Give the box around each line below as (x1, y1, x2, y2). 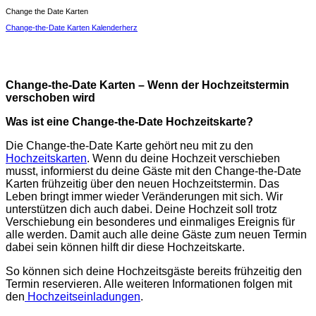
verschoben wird (6, 92, 95, 104)
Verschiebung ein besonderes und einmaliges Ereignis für (6, 216, 295, 229)
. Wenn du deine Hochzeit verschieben (87, 152, 280, 165)
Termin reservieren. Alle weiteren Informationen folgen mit (6, 278, 292, 291)
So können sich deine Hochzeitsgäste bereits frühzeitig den (6, 265, 302, 278)
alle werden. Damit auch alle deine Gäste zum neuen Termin (6, 229, 307, 241)
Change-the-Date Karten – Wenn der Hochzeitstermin (6, 79, 289, 92)
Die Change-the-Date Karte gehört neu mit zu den (6, 140, 253, 152)
